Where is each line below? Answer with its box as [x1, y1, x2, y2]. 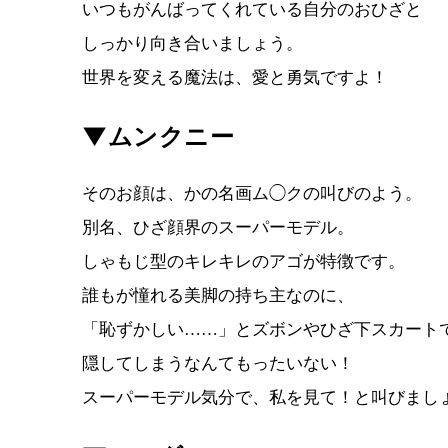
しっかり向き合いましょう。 [82, 34, 303, 53]
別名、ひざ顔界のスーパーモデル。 [82, 218, 354, 237]
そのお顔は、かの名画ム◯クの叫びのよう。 [82, 184, 422, 203]
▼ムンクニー [82, 121, 234, 151]
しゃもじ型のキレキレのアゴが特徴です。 [82, 252, 405, 271]
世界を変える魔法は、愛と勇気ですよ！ [82, 68, 388, 87]
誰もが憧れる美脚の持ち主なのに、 [82, 286, 354, 305]
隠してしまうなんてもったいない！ [82, 354, 354, 373]
